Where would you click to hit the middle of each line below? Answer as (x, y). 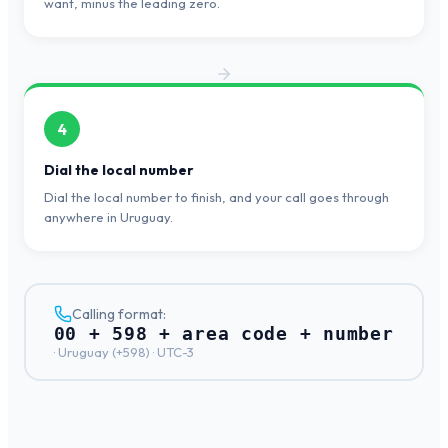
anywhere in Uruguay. (108, 217)
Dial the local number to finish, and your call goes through (216, 197)
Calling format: (118, 313)
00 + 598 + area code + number (223, 333)
